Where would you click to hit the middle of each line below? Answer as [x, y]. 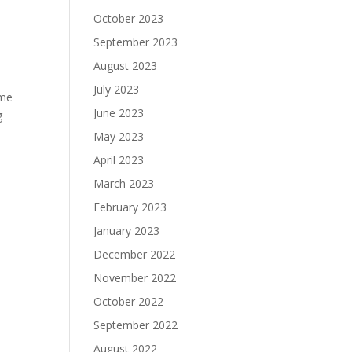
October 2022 [129, 301]
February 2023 [130, 207]
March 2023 [124, 183]
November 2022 [135, 278]
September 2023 [136, 42]
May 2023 [119, 136]
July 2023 [117, 89]
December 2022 [135, 254]
